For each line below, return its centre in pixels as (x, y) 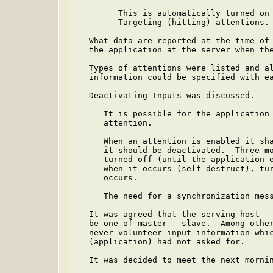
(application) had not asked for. (160, 242)
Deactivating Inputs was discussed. (165, 95)
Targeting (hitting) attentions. (172, 22)
